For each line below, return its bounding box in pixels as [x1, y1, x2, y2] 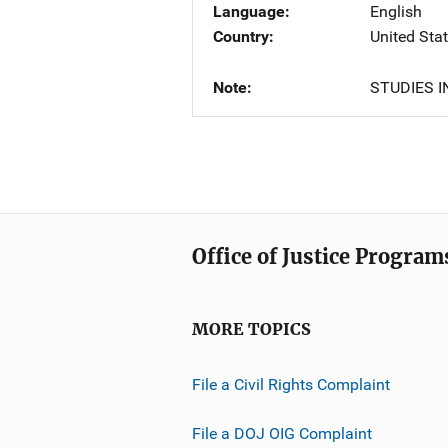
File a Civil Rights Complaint [192, 374, 390, 394]
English [370, 2, 422, 21]
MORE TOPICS [192, 320, 311, 339]
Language [213, 2, 285, 21]
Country [213, 27, 269, 46]
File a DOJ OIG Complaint [192, 423, 372, 443]
